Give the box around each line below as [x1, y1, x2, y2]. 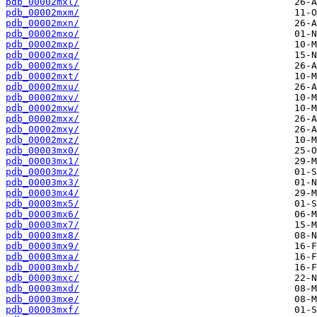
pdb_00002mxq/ [6, 50, 79, 61]
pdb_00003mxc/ [6, 272, 79, 284]
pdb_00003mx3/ [6, 177, 79, 188]
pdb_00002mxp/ [6, 39, 79, 50]
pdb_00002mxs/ [6, 60, 79, 71]
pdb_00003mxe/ [6, 294, 79, 305]
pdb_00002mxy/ [6, 124, 79, 135]
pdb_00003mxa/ [6, 251, 79, 263]
